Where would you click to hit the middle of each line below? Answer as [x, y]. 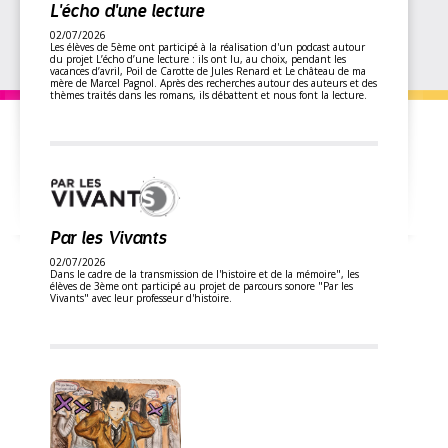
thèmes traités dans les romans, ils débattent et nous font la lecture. [208, 94]
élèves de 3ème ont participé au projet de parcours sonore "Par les [201, 286]
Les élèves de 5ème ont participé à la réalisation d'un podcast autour [207, 46]
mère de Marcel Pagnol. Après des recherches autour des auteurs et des [213, 82]
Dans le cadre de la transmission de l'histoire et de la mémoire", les [204, 274]
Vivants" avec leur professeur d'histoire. [141, 298]
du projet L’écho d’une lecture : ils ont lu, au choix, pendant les [198, 58]
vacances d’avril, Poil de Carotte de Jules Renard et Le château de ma [208, 70]
